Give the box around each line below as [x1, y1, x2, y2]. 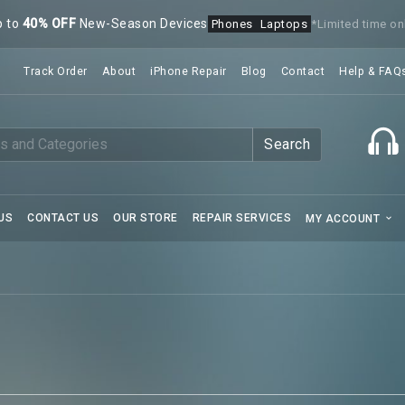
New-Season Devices [76, 16, 208, 31]
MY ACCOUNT [306, 212, 383, 225]
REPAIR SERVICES [192, 212, 291, 224]
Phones [211, 17, 253, 31]
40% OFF [22, 16, 77, 31]
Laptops [259, 17, 308, 31]
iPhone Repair [150, 65, 227, 78]
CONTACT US [27, 212, 99, 224]
